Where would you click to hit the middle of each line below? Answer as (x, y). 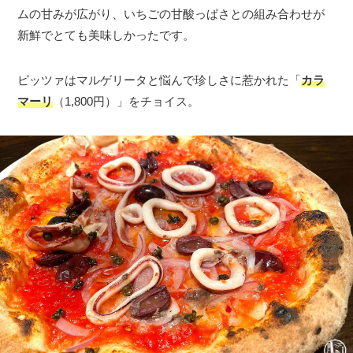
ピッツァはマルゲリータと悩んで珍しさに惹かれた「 (160, 80)
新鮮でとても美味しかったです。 (106, 35)
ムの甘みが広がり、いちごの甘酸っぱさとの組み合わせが (171, 14)
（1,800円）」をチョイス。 (126, 102)
